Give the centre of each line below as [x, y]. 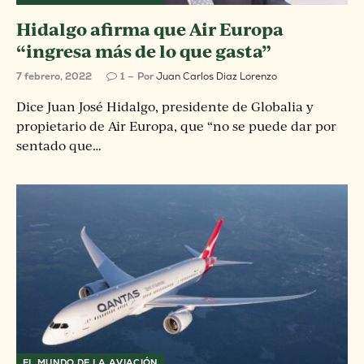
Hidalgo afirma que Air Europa [150, 29]
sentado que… [59, 145]
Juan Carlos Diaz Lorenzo [217, 76]
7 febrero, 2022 [54, 76]
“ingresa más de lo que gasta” [144, 51]
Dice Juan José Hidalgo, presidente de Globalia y [165, 106]
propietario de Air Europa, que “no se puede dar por [176, 126]
